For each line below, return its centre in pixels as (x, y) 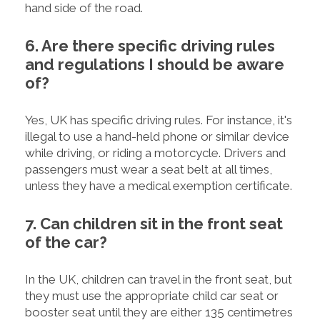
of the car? (66, 242)
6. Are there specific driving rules (150, 46)
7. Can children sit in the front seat (154, 224)
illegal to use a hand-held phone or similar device (157, 137)
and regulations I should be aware (155, 65)
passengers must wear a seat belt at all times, (149, 170)
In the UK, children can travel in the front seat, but (159, 280)
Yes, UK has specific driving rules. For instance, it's (159, 120)
